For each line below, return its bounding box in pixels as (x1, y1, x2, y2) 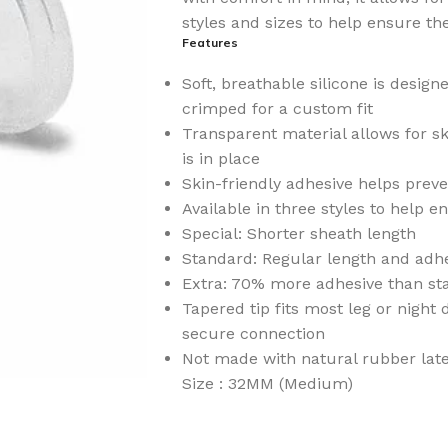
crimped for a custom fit (182, 98, 373, 118)
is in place (182, 148, 260, 168)
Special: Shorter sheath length (182, 223, 416, 243)
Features (182, 34, 238, 50)
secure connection (182, 323, 325, 343)
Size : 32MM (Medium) (182, 373, 353, 393)
